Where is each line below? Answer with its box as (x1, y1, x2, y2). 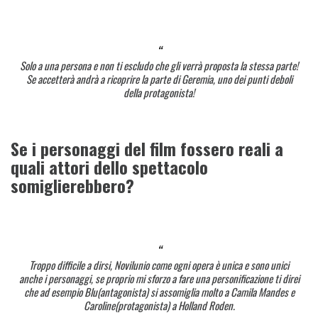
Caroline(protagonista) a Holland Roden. (83, 297, 235, 313)
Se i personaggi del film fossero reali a (11, 136, 283, 162)
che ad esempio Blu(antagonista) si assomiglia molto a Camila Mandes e (23, 283, 295, 300)
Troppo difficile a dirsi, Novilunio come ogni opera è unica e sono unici (29, 256, 289, 273)
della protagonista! (124, 84, 194, 100)
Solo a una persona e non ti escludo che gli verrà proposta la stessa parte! (20, 57, 298, 73)
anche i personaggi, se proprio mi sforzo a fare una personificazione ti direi (18, 270, 300, 286)
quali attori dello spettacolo (11, 154, 208, 180)
